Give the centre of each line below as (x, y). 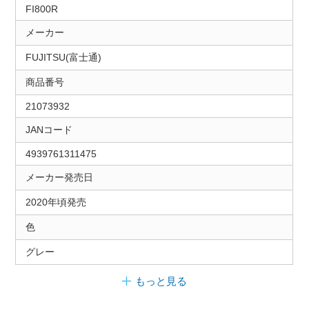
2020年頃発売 (56, 202)
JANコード (49, 129)
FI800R (41, 9)
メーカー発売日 (59, 177)
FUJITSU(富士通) (63, 57)
